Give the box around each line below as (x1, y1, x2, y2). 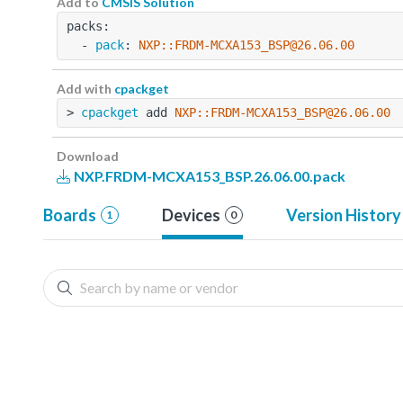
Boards (43, 204, 96, 225)
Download (57, 148, 119, 164)
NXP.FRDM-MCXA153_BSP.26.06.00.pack (71, 166, 345, 184)
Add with (57, 80, 114, 96)
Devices (161, 204, 220, 225)
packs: (67, 18, 110, 33)
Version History (285, 204, 401, 225)
